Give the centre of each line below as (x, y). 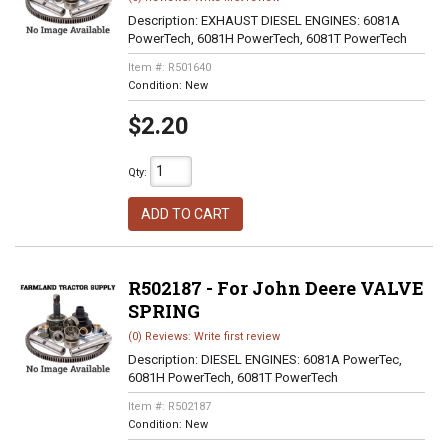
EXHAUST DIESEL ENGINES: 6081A (300, 20)
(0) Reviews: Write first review (203, 336)
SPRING (163, 311)
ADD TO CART (185, 214)
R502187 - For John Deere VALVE (275, 288)
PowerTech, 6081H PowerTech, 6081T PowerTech (267, 38)
